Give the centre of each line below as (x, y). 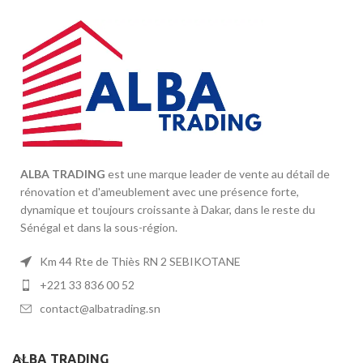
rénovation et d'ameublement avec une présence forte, (160, 191)
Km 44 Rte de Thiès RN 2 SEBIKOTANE (140, 261)
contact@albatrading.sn (100, 308)
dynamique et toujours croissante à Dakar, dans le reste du (168, 209)
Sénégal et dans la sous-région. (99, 227)
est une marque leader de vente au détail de (218, 173)
